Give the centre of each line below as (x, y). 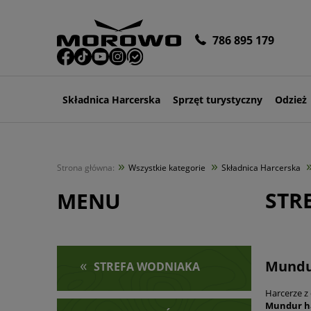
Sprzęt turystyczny (217, 99)
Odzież (291, 99)
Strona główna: (86, 168)
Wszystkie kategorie (167, 168)
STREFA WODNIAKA (147, 266)
